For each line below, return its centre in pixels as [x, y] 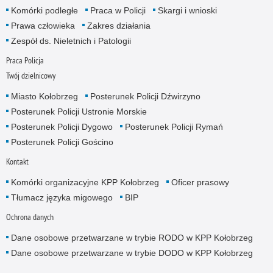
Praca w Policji [118, 10]
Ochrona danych [30, 217]
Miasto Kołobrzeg [44, 96]
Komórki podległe [44, 10]
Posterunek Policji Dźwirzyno [145, 96]
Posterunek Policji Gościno [62, 142]
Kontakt [17, 162]
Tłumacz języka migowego [62, 198]
